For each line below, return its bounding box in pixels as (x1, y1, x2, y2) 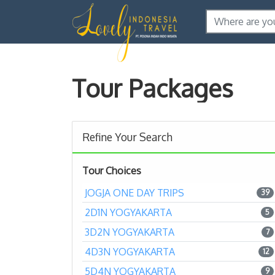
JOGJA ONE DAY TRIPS (85, 186, 184, 199)
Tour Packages (72, 72, 233, 103)
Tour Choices (82, 164, 141, 177)
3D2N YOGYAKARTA (85, 225, 174, 238)
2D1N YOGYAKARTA (85, 206, 172, 219)
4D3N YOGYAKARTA (85, 245, 175, 258)
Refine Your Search (82, 130, 172, 144)
